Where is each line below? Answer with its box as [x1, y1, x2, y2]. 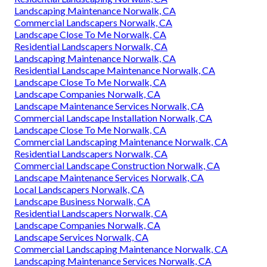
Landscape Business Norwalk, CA [14, 195, 150, 207]
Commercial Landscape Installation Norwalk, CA [14, 111, 212, 123]
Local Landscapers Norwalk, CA [14, 183, 144, 195]
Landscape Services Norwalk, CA [14, 231, 148, 243]
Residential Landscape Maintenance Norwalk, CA [14, 64, 215, 76]
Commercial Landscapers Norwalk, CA [14, 16, 172, 28]
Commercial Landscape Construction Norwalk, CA [14, 159, 220, 171]
